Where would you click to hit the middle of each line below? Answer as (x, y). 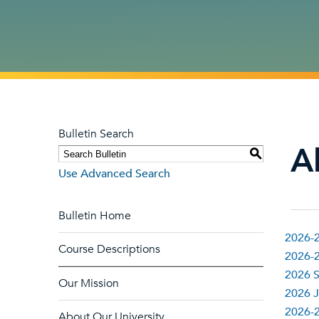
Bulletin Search (96, 134)
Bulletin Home (95, 216)
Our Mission (89, 283)
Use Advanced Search (114, 174)
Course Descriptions (109, 249)
